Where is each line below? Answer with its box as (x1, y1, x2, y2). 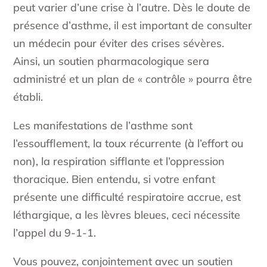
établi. (13, 90, 44, 104)
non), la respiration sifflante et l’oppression (13, 154, 225, 169)
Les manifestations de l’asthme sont (13, 119, 193, 133)
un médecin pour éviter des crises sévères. (13, 36, 225, 51)
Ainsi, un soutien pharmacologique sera (13, 54, 210, 69)
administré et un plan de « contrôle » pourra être (13, 72, 253, 86)
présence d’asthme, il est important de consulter (13, 18, 253, 33)
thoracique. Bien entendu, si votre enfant (13, 172, 216, 187)
